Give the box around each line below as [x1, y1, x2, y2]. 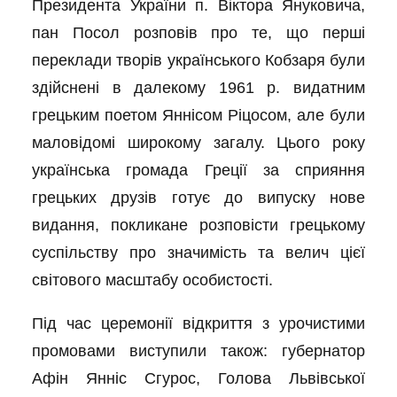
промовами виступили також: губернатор [32, 342, 365, 360]
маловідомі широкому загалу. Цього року [32, 134, 365, 152]
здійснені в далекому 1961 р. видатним [32, 79, 365, 97]
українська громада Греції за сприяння [32, 161, 365, 179]
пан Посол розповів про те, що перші [32, 24, 365, 42]
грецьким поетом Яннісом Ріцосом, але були [32, 106, 365, 124]
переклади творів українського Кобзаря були [32, 51, 365, 69]
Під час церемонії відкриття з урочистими [32, 315, 365, 332]
